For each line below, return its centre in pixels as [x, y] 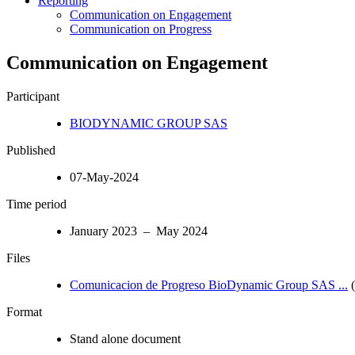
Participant [33, 96]
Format [24, 311]
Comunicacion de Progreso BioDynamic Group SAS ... [209, 284]
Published [31, 150]
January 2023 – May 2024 [139, 231]
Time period [36, 204]
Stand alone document [125, 338]
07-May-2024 [104, 177]
